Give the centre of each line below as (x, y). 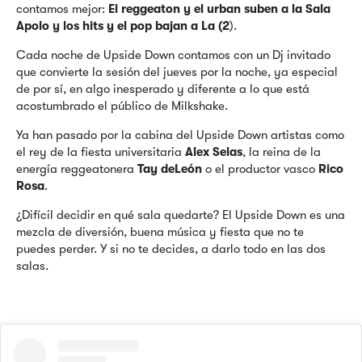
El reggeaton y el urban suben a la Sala (219, 9)
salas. (32, 266)
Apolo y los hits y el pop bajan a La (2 (123, 26)
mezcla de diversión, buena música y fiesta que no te (160, 232)
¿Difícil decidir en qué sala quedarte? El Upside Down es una (181, 215)
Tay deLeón (170, 169)
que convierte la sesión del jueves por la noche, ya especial (177, 72)
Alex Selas (214, 152)
